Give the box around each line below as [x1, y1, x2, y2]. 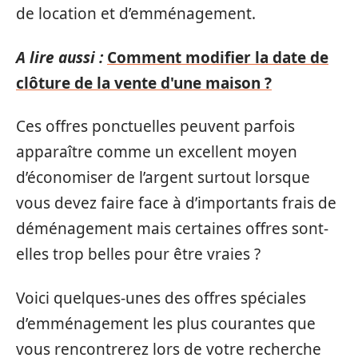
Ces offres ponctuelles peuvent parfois [16, 116, 295, 137]
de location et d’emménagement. [16, 3, 256, 24]
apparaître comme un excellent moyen [16, 141, 297, 162]
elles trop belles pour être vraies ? [16, 244, 261, 265]
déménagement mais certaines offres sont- [16, 218, 328, 239]
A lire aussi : [16, 46, 103, 68]
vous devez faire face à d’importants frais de [16, 193, 336, 213]
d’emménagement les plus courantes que [16, 312, 316, 334]
